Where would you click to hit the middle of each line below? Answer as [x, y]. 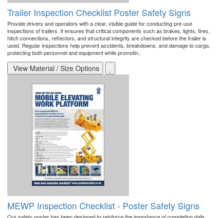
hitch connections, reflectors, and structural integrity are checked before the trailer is [107, 38]
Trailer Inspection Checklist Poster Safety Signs [99, 12]
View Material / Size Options [55, 68]
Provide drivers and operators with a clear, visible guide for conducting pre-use [100, 24]
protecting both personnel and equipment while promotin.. [74, 53]
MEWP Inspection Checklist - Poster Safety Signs [103, 206]
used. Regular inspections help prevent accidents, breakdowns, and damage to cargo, [109, 45]
